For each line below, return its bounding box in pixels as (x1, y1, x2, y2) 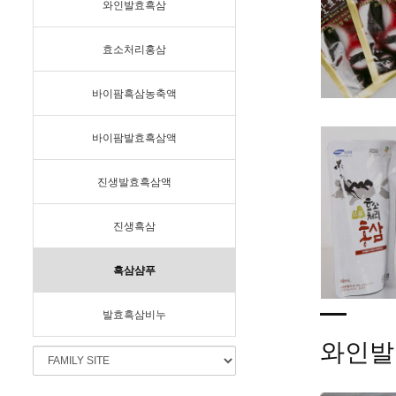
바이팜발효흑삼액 (92, 132, 177, 145)
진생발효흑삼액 (97, 176, 171, 189)
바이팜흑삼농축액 (92, 88, 177, 101)
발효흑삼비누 (103, 308, 166, 322)
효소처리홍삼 (103, 43, 166, 57)
